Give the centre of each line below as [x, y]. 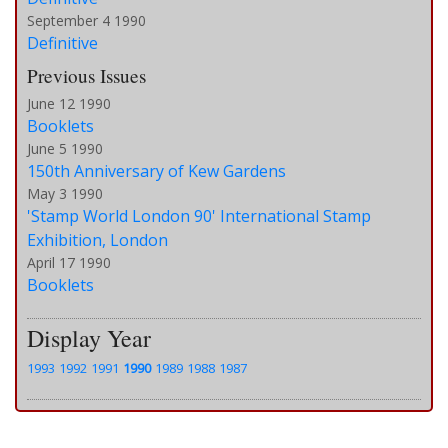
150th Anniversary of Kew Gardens [156, 171]
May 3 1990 [65, 194]
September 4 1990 [86, 21]
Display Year [89, 338]
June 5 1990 [65, 149]
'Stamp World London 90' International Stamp [199, 216]
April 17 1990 [69, 263]
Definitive [62, 43]
